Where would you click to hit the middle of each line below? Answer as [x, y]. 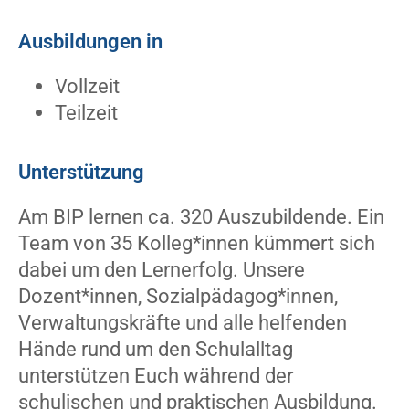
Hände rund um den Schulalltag [156, 349]
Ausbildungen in [90, 42]
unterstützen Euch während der [156, 376]
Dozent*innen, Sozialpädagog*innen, [178, 296]
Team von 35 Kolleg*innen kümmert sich [197, 243]
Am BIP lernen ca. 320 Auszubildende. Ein [201, 217]
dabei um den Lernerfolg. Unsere [162, 270]
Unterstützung [81, 172]
